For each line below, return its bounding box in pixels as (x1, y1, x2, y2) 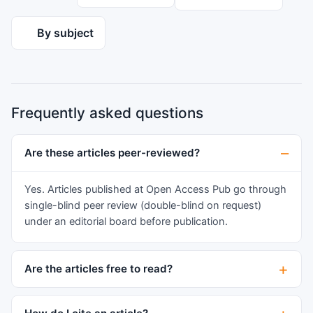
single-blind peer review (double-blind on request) (24, 199, 261, 212)
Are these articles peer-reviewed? (24, 146, 200, 160)
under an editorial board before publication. (24, 215, 228, 228)
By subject (37, 26, 94, 41)
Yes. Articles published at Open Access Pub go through (24, 183, 286, 196)
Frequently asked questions (11, 104, 203, 122)
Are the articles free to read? (24, 262, 173, 276)
